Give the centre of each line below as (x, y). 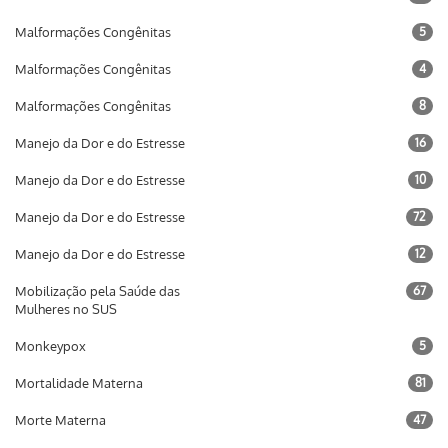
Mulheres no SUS (66, 309)
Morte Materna (60, 420)
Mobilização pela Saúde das (97, 291)
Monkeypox (50, 346)
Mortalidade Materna (79, 383)
